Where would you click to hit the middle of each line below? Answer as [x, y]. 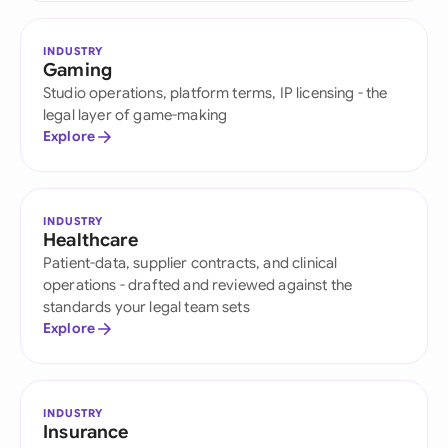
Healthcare [90, 240]
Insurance [86, 432]
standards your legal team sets [146, 307]
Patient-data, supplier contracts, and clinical [190, 263]
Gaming [78, 70]
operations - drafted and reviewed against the [198, 285]
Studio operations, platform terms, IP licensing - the [215, 93]
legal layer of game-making [135, 115]
